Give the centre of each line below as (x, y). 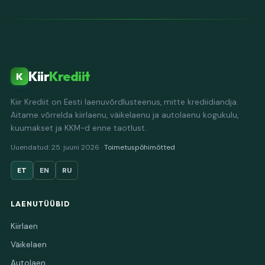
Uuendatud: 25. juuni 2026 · (57, 147)
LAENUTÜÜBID (40, 204)
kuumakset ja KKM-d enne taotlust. (79, 128)
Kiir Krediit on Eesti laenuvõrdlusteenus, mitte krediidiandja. (125, 102)
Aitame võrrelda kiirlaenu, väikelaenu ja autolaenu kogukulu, (125, 115)
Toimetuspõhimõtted (140, 147)
